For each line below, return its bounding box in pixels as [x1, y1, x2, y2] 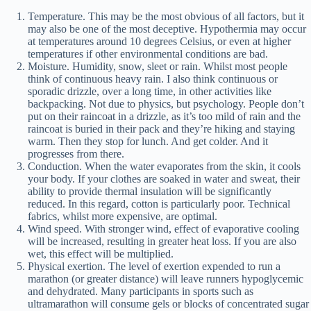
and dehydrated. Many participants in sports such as [28, 285, 253, 298]
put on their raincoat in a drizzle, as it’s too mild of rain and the [28, 110, 301, 123]
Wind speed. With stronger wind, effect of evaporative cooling [28, 223, 299, 235]
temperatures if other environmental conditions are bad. [28, 48, 268, 60]
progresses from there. [28, 148, 124, 160]
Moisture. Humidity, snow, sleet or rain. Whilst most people [28, 60, 287, 73]
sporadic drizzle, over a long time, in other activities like [28, 85, 271, 98]
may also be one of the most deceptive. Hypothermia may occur [28, 23, 306, 35]
